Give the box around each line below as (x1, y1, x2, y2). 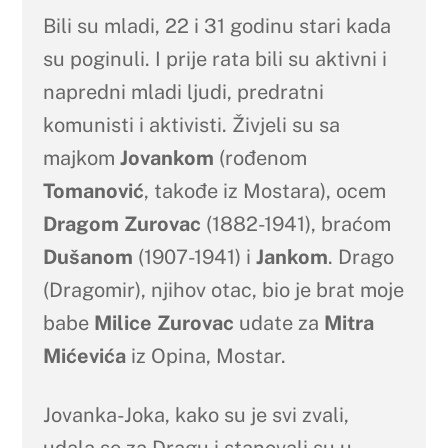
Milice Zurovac (93, 310, 234, 335)
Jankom (255, 244, 328, 269)
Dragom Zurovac (42, 211, 201, 236)
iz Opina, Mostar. (125, 343, 286, 368)
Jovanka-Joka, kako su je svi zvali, (42, 402, 349, 427)
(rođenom (218, 145, 307, 170)
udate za (233, 310, 324, 335)
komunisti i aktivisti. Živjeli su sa (42, 112, 340, 137)
